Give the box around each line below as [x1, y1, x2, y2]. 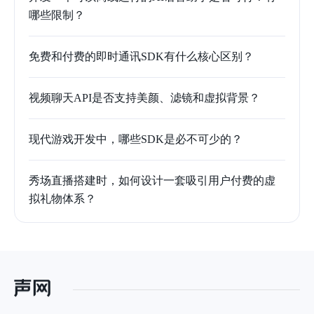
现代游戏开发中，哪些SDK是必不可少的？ [29, 132, 243, 145]
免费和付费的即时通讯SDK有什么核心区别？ [29, 50, 254, 62]
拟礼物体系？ [29, 192, 96, 205]
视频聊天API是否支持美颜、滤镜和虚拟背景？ [29, 91, 260, 104]
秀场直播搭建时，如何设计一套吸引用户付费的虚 [29, 174, 275, 186]
